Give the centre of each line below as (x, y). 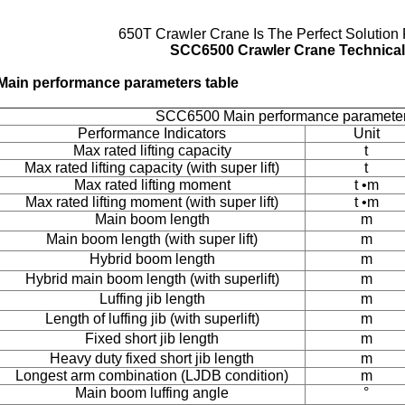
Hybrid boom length (152, 259)
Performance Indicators (152, 133)
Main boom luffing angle (152, 393)
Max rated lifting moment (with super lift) (152, 202)
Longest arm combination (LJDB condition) (152, 376)
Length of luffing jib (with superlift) (152, 319)
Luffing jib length (152, 299)
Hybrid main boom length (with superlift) (152, 279)
